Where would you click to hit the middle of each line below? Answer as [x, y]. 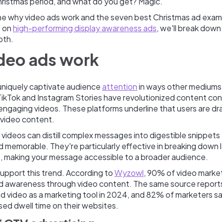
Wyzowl [129, 173]
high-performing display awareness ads [85, 28]
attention [120, 87]
